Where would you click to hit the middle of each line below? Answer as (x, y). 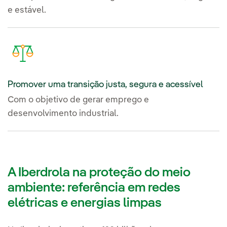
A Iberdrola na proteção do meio (99, 173)
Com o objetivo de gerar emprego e (78, 100)
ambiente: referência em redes (94, 188)
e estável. (27, 11)
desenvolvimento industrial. (63, 114)
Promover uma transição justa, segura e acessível (105, 85)
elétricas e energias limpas (86, 203)
